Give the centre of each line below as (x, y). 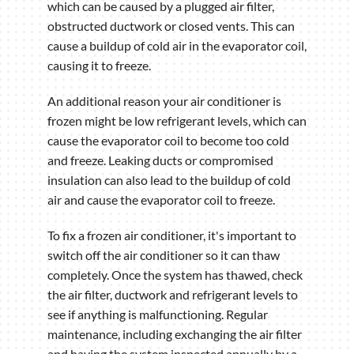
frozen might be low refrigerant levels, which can (177, 121)
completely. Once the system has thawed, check (175, 275)
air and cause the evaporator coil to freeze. (161, 200)
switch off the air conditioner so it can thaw (164, 255)
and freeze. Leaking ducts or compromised (160, 160)
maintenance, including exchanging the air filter (175, 334)
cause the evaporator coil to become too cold (168, 141)
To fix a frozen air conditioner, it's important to (172, 235)
